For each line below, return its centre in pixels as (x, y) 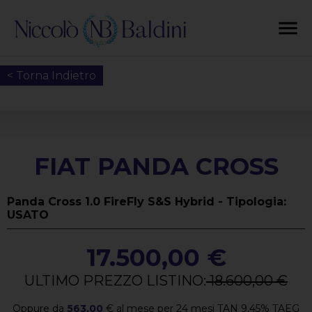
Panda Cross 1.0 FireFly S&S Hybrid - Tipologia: (147, 202)
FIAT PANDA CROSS (156, 166)
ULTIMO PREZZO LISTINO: (115, 281)
